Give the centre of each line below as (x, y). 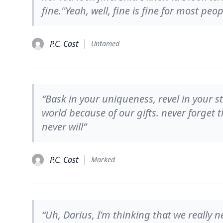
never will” (64, 127)
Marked (103, 160)
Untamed (105, 44)
